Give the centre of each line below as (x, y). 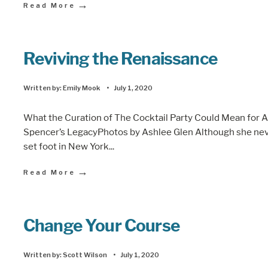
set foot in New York (66, 146)
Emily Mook (82, 88)
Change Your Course (101, 225)
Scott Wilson (85, 255)
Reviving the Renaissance (120, 59)
